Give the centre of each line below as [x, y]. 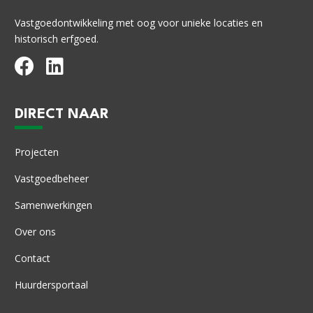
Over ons [35, 232]
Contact [32, 259]
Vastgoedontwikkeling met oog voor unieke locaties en [139, 23]
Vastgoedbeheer [52, 179]
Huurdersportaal [51, 285]
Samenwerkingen [53, 205]
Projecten [37, 152]
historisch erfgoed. [57, 39]
